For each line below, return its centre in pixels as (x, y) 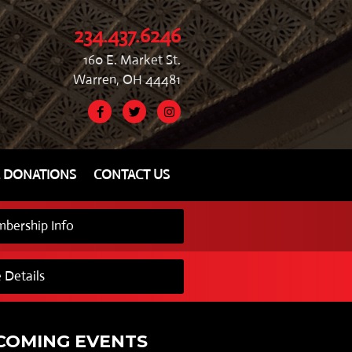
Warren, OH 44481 (127, 79)
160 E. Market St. (132, 60)
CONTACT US (132, 174)
